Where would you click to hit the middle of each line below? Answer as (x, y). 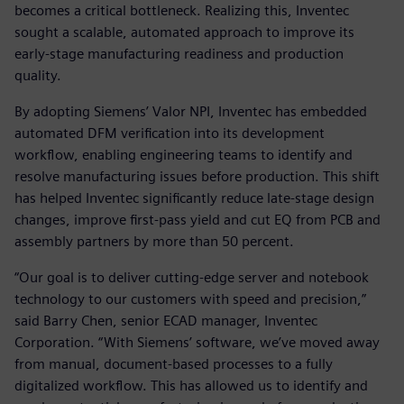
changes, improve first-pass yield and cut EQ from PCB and (197, 219)
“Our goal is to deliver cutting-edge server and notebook (192, 277)
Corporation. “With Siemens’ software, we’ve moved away (197, 342)
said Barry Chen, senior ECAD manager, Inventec (166, 320)
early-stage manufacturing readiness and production (179, 53)
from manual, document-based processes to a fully (174, 363)
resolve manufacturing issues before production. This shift (197, 176)
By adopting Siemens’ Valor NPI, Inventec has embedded (191, 111)
